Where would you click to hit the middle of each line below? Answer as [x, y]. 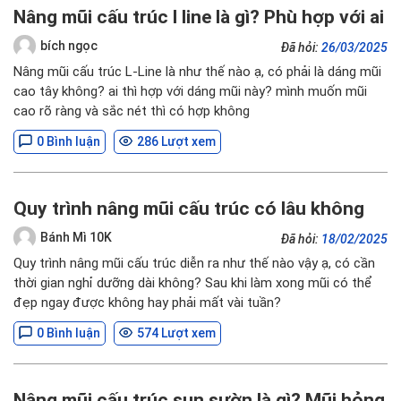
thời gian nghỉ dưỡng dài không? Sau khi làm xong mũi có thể [192, 283]
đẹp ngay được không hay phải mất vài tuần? [147, 303]
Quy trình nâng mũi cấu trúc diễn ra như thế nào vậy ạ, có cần [194, 263]
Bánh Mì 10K [76, 237]
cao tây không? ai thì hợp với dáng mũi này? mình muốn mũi [190, 91]
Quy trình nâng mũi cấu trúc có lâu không [189, 209]
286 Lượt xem [176, 141]
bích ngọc [69, 45]
